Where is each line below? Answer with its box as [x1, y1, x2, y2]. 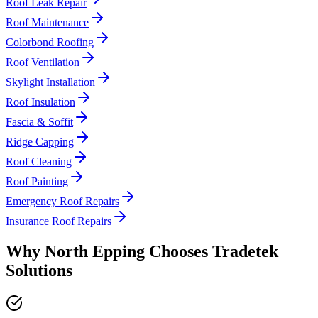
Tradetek [212, 242, 278, 261]
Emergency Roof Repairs [6, 195, 119, 208]
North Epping [45, 242, 145, 261]
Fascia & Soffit [6, 116, 73, 128]
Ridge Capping [6, 136, 74, 148]
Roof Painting [6, 175, 68, 188]
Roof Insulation [6, 96, 75, 109]
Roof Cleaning [6, 155, 72, 168]
